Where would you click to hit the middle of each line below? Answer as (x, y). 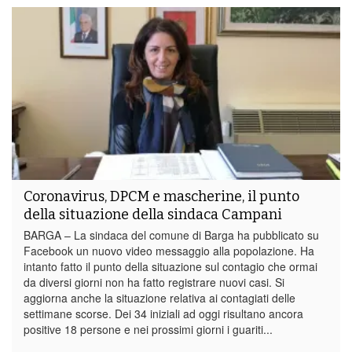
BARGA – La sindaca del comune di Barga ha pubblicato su (171, 235)
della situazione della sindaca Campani (153, 214)
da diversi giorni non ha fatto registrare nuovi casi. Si (154, 282)
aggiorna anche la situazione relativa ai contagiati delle (159, 297)
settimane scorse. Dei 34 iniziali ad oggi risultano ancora (163, 313)
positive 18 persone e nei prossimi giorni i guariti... (148, 329)
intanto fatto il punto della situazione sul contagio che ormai (170, 266)
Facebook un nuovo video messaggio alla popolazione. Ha (169, 250)
